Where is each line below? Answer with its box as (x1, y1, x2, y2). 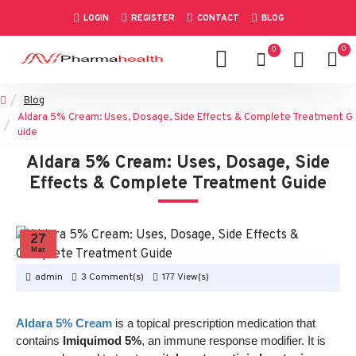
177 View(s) (162, 271, 209, 284)
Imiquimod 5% (63, 335, 141, 347)
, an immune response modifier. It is (141, 335, 326, 347)
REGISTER (130, 12, 175, 24)
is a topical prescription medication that (112, 317, 315, 330)
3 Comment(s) (81, 271, 144, 284)
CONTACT (196, 12, 239, 24)
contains (16, 335, 63, 347)
